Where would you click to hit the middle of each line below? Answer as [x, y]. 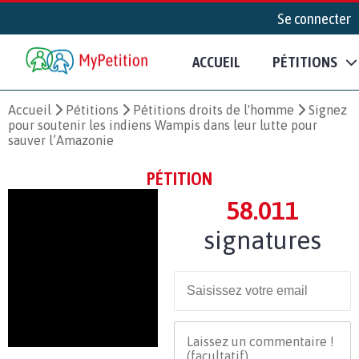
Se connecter [314, 18]
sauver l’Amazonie [61, 140]
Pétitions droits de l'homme [214, 109]
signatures [262, 240]
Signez [328, 109]
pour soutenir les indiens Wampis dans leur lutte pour [163, 125]
